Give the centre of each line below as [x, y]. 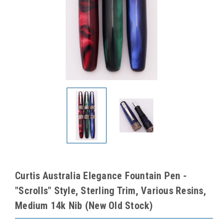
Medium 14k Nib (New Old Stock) [84, 205]
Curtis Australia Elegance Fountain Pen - [101, 175]
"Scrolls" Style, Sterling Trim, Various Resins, [111, 190]
